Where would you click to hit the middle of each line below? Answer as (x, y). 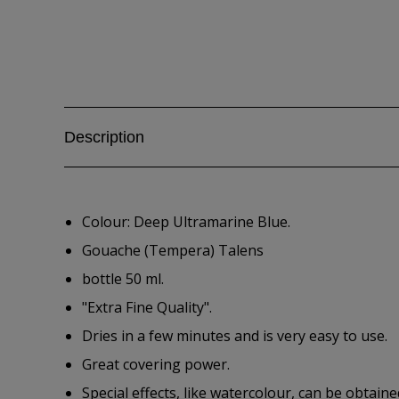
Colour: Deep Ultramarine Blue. (186, 222)
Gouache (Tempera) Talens (173, 250)
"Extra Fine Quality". (147, 307)
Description (104, 137)
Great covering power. (156, 364)
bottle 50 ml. (123, 279)
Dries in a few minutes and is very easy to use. (235, 336)
